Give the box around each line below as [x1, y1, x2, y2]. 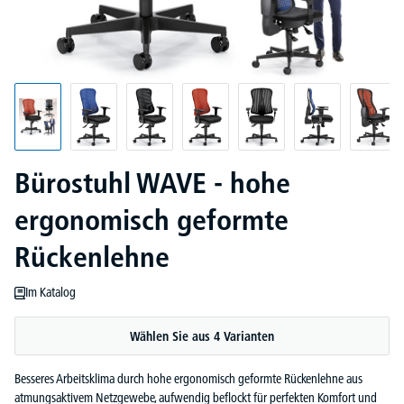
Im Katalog [25, 284, 77, 300]
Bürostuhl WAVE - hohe [14, 166, 290, 200]
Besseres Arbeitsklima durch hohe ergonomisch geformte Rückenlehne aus [14, 371, 363, 387]
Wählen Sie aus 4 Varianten [130, 328, 274, 344]
